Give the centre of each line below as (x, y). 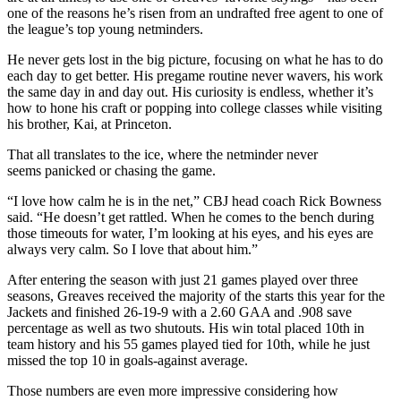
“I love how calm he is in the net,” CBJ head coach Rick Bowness (194, 200)
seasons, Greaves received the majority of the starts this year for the (196, 295)
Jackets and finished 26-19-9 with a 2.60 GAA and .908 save (179, 311)
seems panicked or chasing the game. (115, 170)
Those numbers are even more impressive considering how (173, 390)
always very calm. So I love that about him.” (134, 249)
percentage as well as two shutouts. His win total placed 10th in (186, 328)
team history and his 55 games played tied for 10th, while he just (188, 344)
